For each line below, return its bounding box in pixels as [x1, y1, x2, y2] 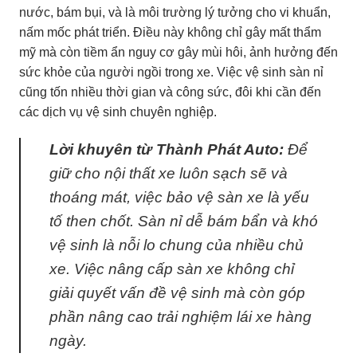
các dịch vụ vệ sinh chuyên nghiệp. [19, 104, 217, 119]
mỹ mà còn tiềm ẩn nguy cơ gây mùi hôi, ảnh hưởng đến [19, 45, 338, 59]
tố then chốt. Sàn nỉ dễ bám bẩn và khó [49, 213, 318, 230]
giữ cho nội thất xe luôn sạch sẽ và [49, 165, 288, 182]
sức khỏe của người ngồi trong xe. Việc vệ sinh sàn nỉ [19, 65, 324, 79]
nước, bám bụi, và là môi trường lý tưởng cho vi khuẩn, [19, 5, 331, 19]
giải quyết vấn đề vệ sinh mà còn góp [49, 284, 305, 302]
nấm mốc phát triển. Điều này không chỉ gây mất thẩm [19, 25, 321, 39]
